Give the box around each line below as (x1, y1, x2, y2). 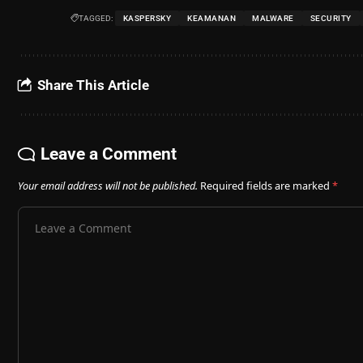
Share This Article (37, 77, 149, 94)
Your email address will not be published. (18, 178, 198, 194)
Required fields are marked (200, 178, 332, 194)
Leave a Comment (41, 144, 177, 164)
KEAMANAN (187, 14, 237, 23)
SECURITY (310, 14, 352, 23)
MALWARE (252, 14, 294, 23)
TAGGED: (78, 14, 113, 23)
